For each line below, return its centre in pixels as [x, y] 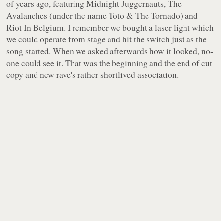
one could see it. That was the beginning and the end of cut [110, 63]
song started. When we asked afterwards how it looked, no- [110, 51]
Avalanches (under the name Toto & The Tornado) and [102, 16]
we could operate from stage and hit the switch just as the [107, 39]
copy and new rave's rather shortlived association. [93, 75]
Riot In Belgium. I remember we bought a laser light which [110, 27]
